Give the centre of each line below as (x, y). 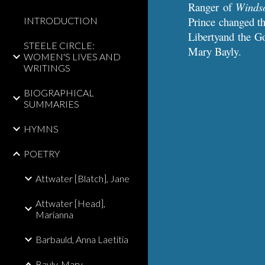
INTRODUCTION (61, 20)
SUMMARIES (51, 104)
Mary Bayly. (215, 51)
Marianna (54, 214)
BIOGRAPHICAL (59, 93)
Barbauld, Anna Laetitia (82, 239)
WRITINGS (47, 68)
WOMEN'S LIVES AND (72, 56)
